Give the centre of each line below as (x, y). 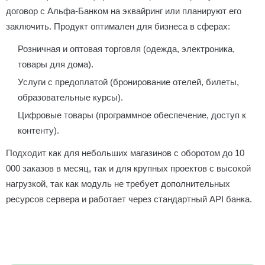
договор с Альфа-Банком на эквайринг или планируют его (124, 11)
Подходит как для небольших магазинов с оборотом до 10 (125, 153)
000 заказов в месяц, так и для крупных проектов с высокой (128, 168)
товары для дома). (56, 64)
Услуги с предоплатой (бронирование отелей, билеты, (128, 82)
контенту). (38, 130)
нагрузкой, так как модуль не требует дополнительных (118, 184)
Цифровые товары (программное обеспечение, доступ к (132, 115)
